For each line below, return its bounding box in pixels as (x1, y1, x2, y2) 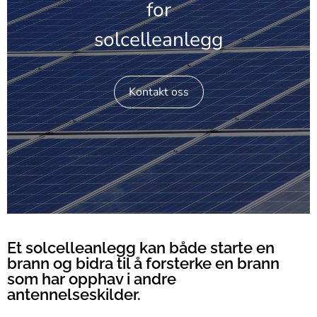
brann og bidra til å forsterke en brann (7, 254, 279, 273)
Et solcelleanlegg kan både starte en (7, 238, 275, 258)
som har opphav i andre (7, 270, 176, 289)
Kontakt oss (128, 84, 189, 100)
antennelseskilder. (7, 285, 141, 304)
